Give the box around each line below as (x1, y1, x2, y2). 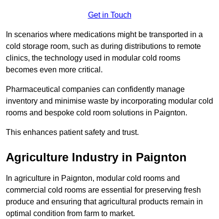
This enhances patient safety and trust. (6, 128, 139, 137)
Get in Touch (88, 11, 131, 20)
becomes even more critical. (6, 66, 103, 74)
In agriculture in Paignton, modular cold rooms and (6, 174, 180, 183)
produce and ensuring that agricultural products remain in (6, 197, 203, 206)
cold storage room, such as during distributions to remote (6, 42, 201, 51)
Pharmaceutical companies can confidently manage (6, 85, 185, 94)
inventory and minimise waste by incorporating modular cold (6, 97, 213, 106)
